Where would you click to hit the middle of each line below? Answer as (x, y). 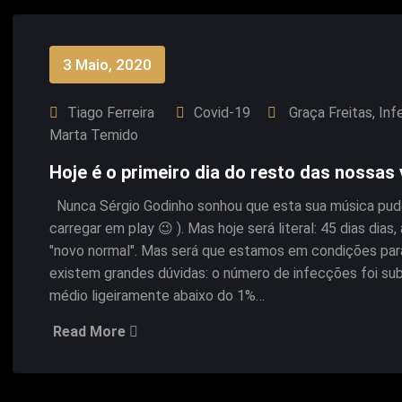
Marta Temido (94, 135)
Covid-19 (222, 113)
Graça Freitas (331, 113)
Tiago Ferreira (111, 113)
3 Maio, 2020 (107, 65)
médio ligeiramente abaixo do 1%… (157, 296)
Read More (91, 332)
